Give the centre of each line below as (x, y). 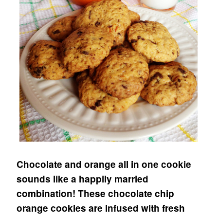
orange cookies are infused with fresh (101, 208)
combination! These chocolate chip (96, 193)
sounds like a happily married (83, 179)
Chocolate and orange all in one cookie (104, 164)
